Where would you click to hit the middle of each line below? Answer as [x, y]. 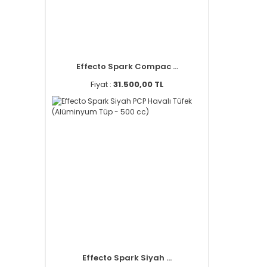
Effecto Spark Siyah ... [127, 258]
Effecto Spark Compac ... [127, 66]
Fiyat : [102, 84]
